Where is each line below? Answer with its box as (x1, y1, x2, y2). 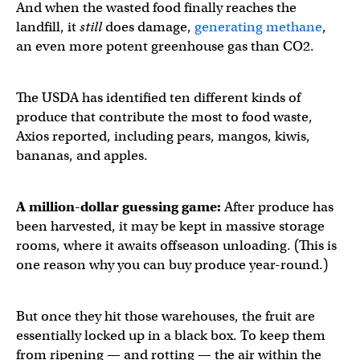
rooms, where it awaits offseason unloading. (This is (16, 236, 337, 254)
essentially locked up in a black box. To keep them (16, 326, 325, 344)
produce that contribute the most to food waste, (16, 108, 313, 125)
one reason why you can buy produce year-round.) (16, 256, 328, 273)
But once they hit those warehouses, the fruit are (16, 307, 315, 325)
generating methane (194, 18, 322, 35)
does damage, (105, 18, 194, 35)
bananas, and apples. (16, 146, 148, 164)
